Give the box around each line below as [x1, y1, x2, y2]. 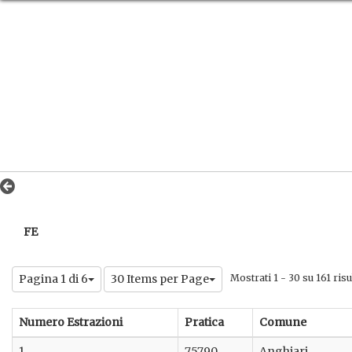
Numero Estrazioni [19, 315, 123, 330]
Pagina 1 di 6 [19, 272, 88, 286]
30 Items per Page [111, 272, 209, 286]
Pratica [185, 315, 224, 330]
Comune [259, 315, 306, 330]
